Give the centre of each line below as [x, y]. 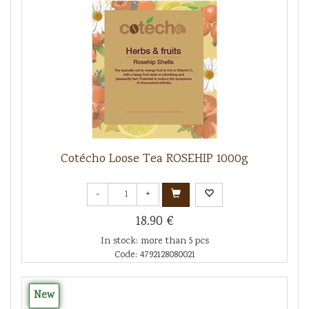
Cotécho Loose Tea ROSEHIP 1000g [154, 159]
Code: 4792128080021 [154, 255]
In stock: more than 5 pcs [154, 241]
